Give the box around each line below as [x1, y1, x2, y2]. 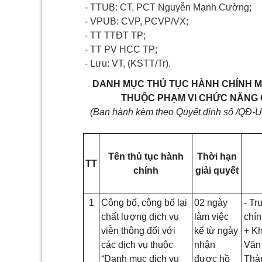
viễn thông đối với [101, 226, 175, 236]
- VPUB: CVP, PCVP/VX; [85, 16, 188, 26]
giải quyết [195, 166, 239, 175]
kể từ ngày [194, 226, 238, 236]
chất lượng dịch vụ [101, 212, 179, 222]
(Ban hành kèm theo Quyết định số [90, 107, 233, 117]
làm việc [194, 212, 229, 222]
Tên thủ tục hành [108, 151, 184, 161]
